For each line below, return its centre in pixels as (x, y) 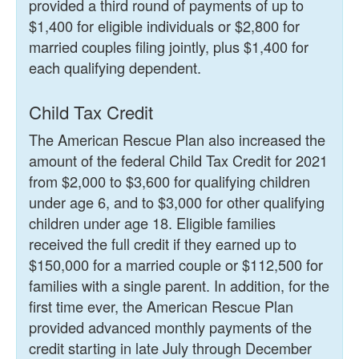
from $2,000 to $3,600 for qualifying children (169, 182)
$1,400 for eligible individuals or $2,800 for (164, 26)
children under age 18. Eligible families (152, 223)
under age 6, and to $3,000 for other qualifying (177, 202)
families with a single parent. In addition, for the (179, 286)
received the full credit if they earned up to (163, 244)
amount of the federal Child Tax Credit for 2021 (178, 161)
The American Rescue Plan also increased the (177, 140)
